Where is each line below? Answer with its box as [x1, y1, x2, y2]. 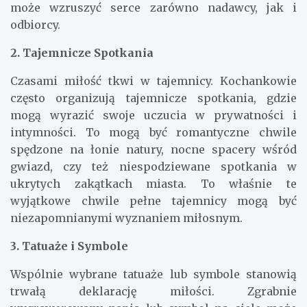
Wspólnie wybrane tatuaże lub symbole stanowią [10, 267, 297, 281]
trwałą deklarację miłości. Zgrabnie [10, 284, 297, 298]
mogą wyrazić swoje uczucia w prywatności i [10, 108, 297, 122]
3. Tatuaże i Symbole [10, 238, 128, 253]
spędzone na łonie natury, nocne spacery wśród [10, 142, 297, 156]
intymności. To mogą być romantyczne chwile [10, 125, 297, 139]
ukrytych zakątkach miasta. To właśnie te [10, 176, 297, 191]
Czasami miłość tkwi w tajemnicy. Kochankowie [10, 73, 297, 88]
